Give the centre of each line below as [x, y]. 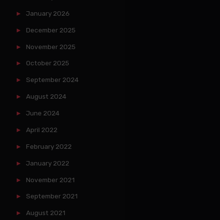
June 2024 [42, 113]
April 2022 [41, 129]
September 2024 [52, 80]
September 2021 [52, 196]
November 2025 [51, 46]
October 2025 [47, 63]
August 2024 [46, 96]
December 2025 [51, 30]
